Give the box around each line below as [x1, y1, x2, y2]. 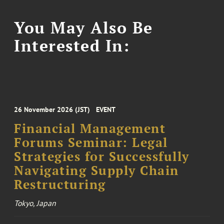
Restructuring [14, 176, 106, 192]
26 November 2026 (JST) [14, 104, 90, 114]
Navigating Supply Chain [14, 162, 179, 178]
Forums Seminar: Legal [14, 134, 168, 150]
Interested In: [14, 35, 130, 56]
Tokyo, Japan [14, 197, 56, 208]
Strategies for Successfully [14, 148, 189, 164]
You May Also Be [14, 17, 153, 38]
